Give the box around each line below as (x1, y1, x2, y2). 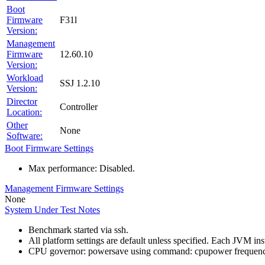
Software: (7, 131, 43, 141)
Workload (7, 73, 43, 83)
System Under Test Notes (5, 205, 100, 215)
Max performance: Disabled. (28, 163, 135, 173)
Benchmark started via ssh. (28, 225, 128, 235)
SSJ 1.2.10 (60, 78, 100, 88)
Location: (7, 107, 42, 117)
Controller (60, 102, 98, 112)
